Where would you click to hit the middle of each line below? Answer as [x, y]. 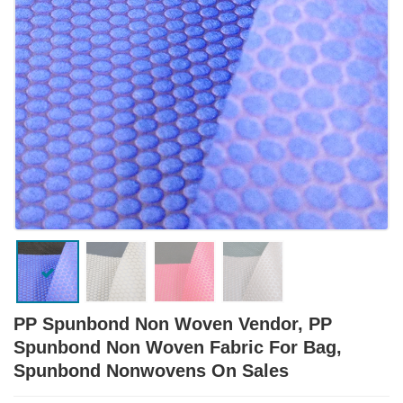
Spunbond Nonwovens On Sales [151, 370]
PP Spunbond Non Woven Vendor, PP [173, 323]
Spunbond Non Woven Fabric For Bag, [178, 347]
